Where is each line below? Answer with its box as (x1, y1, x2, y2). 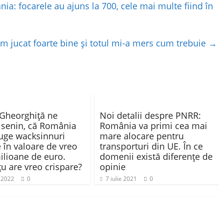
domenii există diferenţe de (100, 151, 213, 163)
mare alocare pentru (100, 130, 184, 142)
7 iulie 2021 (106, 175, 137, 183)
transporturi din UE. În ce (100, 140, 203, 153)
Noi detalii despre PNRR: (100, 109, 201, 122)
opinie (100, 161, 126, 173)
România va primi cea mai (100, 120, 207, 132)
